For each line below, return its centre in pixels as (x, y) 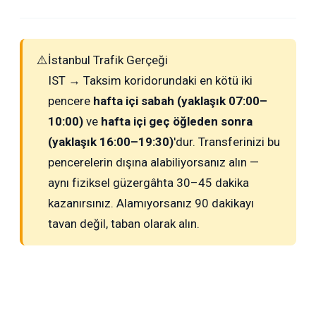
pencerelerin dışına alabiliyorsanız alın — (154, 162)
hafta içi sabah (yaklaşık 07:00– (181, 101)
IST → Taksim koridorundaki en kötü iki (151, 80)
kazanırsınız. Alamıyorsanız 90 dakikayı (151, 203)
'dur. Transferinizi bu (227, 141)
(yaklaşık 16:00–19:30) (111, 141)
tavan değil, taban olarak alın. (124, 223)
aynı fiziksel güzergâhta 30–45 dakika (149, 182)
